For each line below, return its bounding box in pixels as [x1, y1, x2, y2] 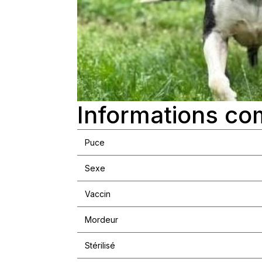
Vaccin [84, 189, 111, 199]
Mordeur [84, 215, 118, 225]
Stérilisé [84, 240, 115, 251]
